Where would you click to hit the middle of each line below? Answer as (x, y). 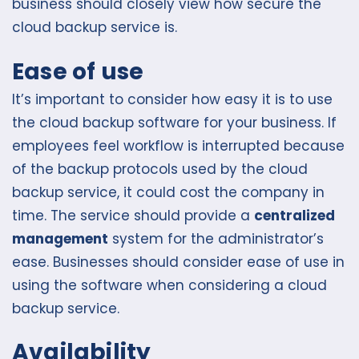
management (60, 238)
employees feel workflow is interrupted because (178, 145)
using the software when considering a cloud (169, 285)
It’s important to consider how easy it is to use (172, 99)
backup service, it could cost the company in (168, 192)
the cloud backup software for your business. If (174, 122)
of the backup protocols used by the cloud (160, 169)
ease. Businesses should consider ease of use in (178, 262)
